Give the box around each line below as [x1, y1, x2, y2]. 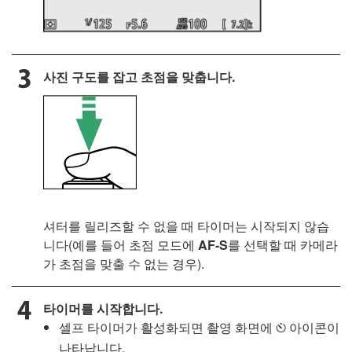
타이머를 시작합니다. [43, 299, 163, 318]
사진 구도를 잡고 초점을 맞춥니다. [43, 68, 235, 86]
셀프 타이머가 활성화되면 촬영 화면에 [59, 318, 276, 337]
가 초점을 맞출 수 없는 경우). [43, 255, 204, 273]
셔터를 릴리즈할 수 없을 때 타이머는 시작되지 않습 [43, 217, 329, 236]
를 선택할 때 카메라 [228, 236, 338, 255]
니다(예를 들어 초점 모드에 [43, 236, 198, 255]
